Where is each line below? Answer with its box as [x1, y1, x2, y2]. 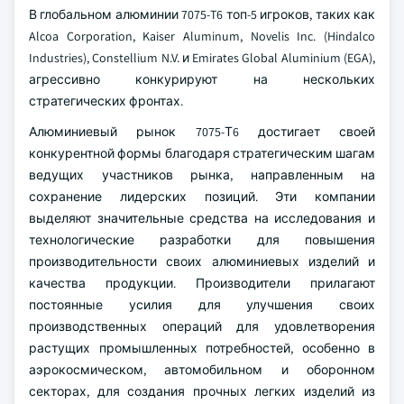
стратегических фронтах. [29, 93, 183, 109]
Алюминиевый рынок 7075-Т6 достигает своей [29, 124, 375, 140]
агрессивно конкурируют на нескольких [29, 71, 375, 87]
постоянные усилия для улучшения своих [29, 297, 375, 313]
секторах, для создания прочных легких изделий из [29, 383, 375, 399]
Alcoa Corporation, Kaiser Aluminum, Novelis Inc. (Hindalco [29, 28, 375, 44]
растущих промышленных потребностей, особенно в [29, 340, 375, 356]
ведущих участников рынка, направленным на [29, 167, 375, 183]
